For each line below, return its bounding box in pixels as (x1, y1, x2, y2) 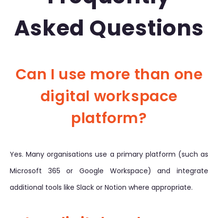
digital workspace (40, 86, 178, 107)
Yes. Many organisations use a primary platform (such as (10, 149, 208, 159)
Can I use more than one (15, 64, 203, 85)
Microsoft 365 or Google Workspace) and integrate (10, 166, 208, 176)
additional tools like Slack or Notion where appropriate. (10, 182, 193, 192)
